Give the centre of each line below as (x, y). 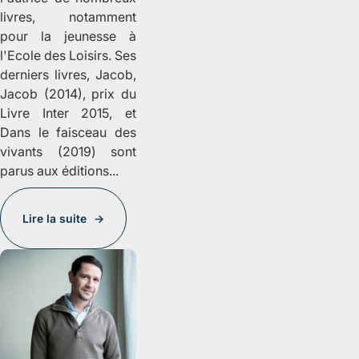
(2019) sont (89, 151)
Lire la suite (54, 218)
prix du (114, 93)
